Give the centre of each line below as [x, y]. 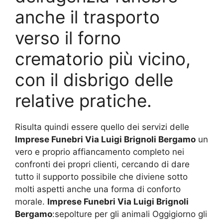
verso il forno [68, 38]
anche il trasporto [87, 17]
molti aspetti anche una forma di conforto [98, 189]
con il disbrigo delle [94, 79]
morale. [31, 201]
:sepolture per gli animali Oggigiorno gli [130, 214]
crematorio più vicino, [103, 58]
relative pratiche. [83, 100]
